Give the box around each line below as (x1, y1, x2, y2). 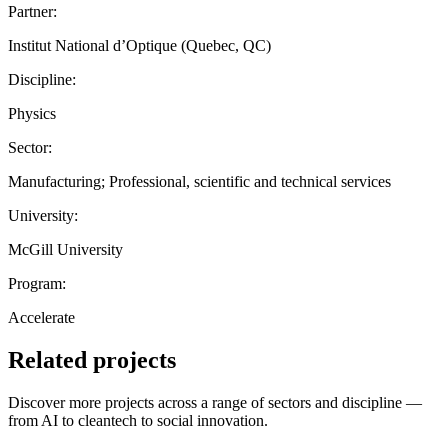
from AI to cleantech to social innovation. (8, 411, 268, 429)
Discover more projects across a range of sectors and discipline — (8, 393, 422, 411)
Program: (8, 274, 66, 292)
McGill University (8, 240, 123, 258)
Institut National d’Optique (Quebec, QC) (8, 36, 271, 54)
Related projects (8, 346, 176, 373)
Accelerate (8, 308, 75, 326)
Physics (8, 104, 56, 122)
